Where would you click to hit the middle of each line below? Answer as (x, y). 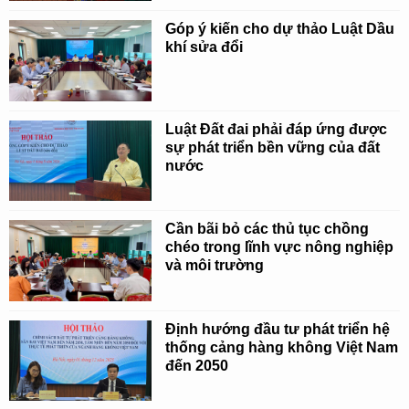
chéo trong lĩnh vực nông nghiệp (280, 247)
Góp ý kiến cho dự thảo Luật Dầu (280, 29)
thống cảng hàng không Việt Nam (282, 347)
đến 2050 (197, 365)
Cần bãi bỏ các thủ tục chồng (267, 229)
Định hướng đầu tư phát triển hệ (278, 329)
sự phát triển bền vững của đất (273, 147)
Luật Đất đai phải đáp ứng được (277, 129)
